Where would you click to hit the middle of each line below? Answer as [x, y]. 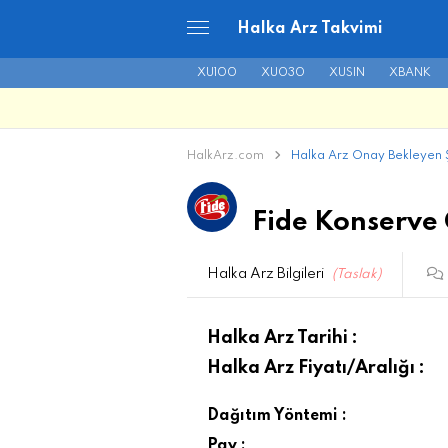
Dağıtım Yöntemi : [277, 415]
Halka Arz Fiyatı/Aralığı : [316, 367]
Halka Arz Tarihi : [282, 337]
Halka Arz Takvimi [310, 29]
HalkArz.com [225, 156]
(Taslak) [357, 274]
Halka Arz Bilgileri [267, 273]
